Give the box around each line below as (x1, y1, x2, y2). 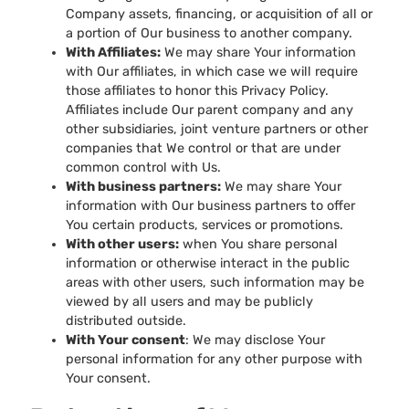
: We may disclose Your (185, 332, 325, 349)
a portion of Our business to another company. (66, 26, 352, 42)
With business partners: (66, 179, 221, 195)
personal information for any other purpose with (66, 351, 362, 368)
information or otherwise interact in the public (66, 256, 350, 272)
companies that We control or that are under (66, 141, 341, 157)
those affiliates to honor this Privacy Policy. (66, 83, 329, 100)
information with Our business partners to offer (66, 198, 355, 215)
